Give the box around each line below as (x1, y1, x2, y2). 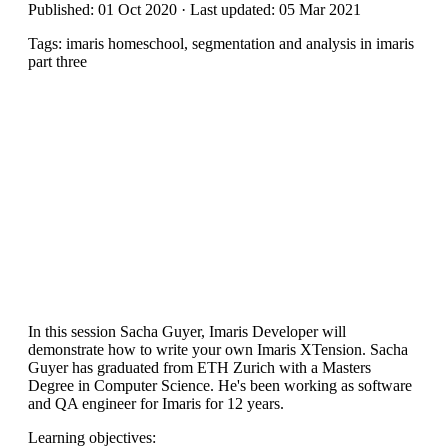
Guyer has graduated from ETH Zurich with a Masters (28, 359, 371, 377)
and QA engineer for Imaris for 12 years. (28, 395, 284, 413)
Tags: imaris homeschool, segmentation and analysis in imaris (28, 34, 414, 52)
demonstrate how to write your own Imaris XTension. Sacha (28, 341, 408, 359)
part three (28, 52, 87, 70)
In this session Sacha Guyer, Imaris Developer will (28, 323, 346, 341)
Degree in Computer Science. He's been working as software (28, 377, 412, 395)
